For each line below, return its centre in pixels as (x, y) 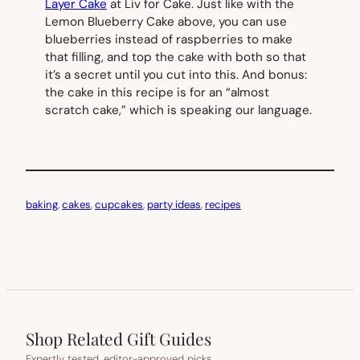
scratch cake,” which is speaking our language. (178, 110)
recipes (223, 205)
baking (42, 205)
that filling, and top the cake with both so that (176, 57)
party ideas (174, 205)
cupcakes (119, 205)
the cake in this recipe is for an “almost (157, 93)
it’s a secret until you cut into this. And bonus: (176, 75)
